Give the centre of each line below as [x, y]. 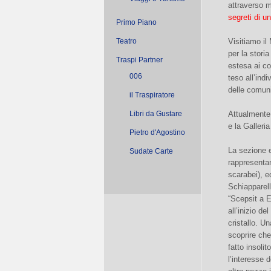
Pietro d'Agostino [157, 132]
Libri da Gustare [156, 114]
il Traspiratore [152, 95]
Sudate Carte [151, 151]
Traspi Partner [139, 60]
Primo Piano [136, 22]
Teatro [126, 41]
